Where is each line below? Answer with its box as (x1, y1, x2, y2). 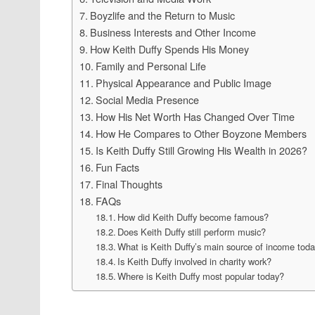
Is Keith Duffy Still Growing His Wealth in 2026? (95, 142, 307, 157)
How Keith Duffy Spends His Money (89, 41, 249, 56)
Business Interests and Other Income (89, 24, 256, 39)
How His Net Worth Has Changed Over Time (95, 108, 295, 124)
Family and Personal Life (95, 58, 206, 73)
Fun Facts (95, 159, 139, 174)
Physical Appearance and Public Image (95, 75, 271, 90)
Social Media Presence (95, 91, 199, 107)
